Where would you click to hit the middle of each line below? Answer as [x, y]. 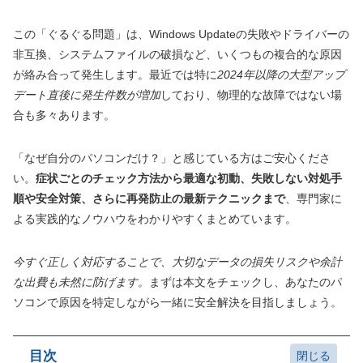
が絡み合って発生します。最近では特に [115, 75]
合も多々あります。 [64, 115]
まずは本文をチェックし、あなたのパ [246, 282]
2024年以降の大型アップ [281, 75]
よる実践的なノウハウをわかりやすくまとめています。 [155, 219]
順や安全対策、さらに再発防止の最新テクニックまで [149, 199]
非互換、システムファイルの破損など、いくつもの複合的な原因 [177, 54]
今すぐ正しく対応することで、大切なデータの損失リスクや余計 [177, 262]
